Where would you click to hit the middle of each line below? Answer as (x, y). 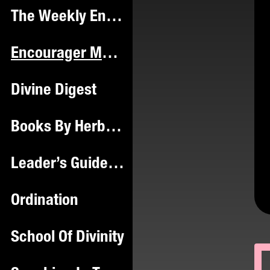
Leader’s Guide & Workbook (116, 165)
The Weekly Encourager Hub (114, 17)
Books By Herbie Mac (114, 128)
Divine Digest (54, 91)
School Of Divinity (67, 238)
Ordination (45, 201)
